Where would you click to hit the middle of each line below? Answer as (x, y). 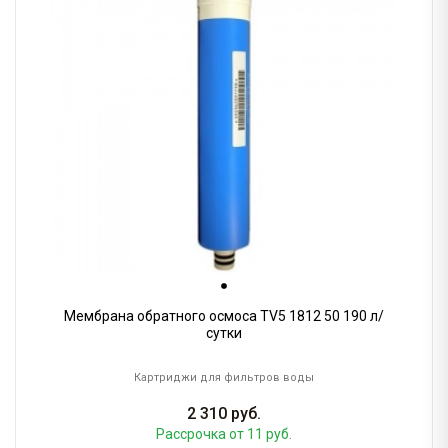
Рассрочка (192, 434)
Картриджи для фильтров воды (224, 378)
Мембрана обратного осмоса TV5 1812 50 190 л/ (224, 316)
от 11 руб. (260, 434)
